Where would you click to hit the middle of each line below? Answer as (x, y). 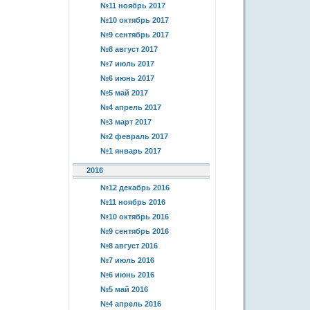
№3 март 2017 (126, 122)
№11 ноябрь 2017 (133, 6)
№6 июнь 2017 (127, 78)
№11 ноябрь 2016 (133, 202)
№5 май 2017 (124, 93)
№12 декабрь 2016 (135, 188)
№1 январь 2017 (131, 151)
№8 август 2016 (129, 246)
